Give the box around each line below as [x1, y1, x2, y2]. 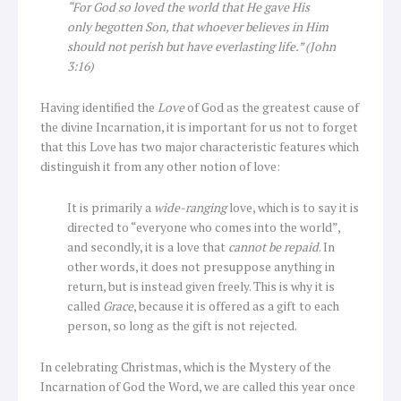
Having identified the [40, 98, 155, 115]
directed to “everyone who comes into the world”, [67, 218, 340, 235]
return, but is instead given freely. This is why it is [67, 277, 335, 294]
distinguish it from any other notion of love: [40, 158, 280, 175]
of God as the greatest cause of [187, 98, 359, 115]
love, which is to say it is [229, 199, 359, 216]
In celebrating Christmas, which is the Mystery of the [40, 358, 331, 375]
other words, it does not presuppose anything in [67, 258, 335, 275]
